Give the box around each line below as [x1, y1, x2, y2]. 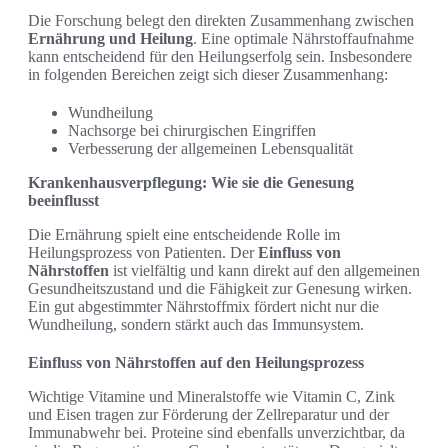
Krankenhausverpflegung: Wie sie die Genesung [28, 174, 354, 192]
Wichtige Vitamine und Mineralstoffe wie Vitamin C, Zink [28, 388, 395, 406]
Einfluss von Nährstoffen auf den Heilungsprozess [28, 354, 364, 372]
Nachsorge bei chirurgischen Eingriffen [68, 122, 316, 140]
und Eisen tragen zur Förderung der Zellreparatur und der [28, 406, 389, 424]
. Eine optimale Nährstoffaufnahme [193, 30, 414, 48]
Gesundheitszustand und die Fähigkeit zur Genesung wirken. [28, 280, 412, 298]
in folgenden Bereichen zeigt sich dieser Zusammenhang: [28, 66, 388, 84]
